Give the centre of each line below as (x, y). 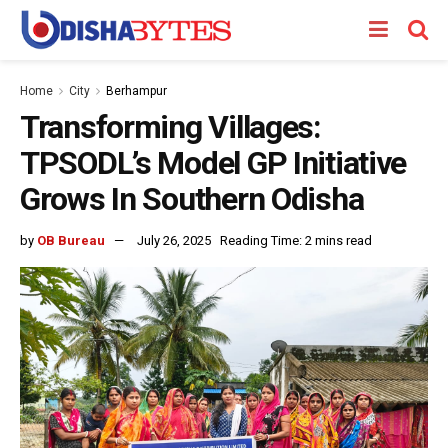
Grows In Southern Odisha (192, 199)
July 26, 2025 (174, 240)
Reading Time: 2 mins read (296, 240)
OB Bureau (71, 240)
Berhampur (136, 91)
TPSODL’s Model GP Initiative (213, 163)
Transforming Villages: (170, 127)
